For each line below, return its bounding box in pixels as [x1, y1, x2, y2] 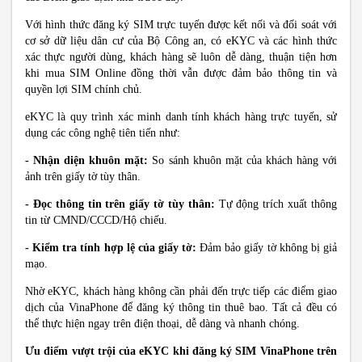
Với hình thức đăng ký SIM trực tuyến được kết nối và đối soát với [25, 19, 337, 31]
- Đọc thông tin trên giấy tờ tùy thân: [25, 198, 215, 210]
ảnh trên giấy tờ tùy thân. [25, 170, 141, 183]
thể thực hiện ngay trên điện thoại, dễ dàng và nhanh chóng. [25, 318, 300, 330]
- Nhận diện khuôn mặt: [25, 154, 149, 166]
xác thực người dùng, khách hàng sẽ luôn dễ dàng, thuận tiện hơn [25, 51, 337, 63]
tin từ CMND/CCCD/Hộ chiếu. [25, 214, 167, 226]
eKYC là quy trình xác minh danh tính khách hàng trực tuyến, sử [25, 111, 337, 123]
